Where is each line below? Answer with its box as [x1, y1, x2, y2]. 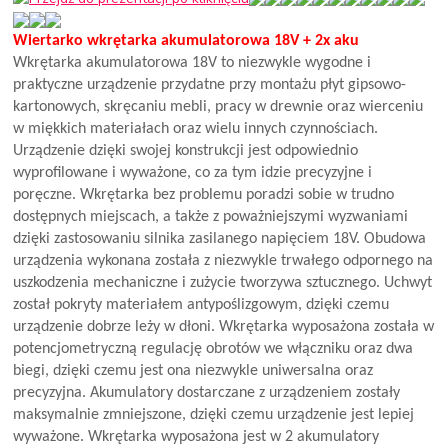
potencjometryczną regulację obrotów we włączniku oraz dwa [13, 340, 414, 357]
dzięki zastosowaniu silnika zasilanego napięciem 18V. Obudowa [13, 230, 427, 247]
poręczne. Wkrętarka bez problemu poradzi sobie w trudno [13, 186, 395, 203]
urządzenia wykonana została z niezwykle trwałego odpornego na [13, 252, 434, 269]
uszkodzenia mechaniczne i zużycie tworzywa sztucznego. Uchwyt [13, 274, 433, 291]
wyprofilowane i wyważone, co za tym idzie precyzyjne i [13, 164, 373, 181]
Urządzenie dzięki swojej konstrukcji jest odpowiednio [13, 142, 359, 159]
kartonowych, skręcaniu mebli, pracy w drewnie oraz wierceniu [13, 98, 424, 115]
